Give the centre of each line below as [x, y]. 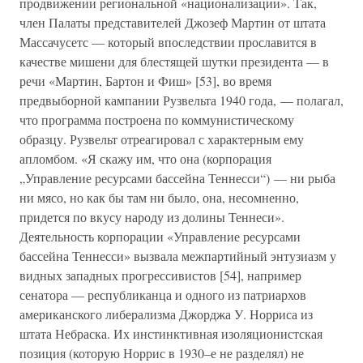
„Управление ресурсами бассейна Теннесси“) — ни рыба [177, 178]
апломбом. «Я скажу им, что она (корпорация [145, 158]
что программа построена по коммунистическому [157, 120]
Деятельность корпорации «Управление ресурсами [160, 236]
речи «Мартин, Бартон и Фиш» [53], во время [145, 81]
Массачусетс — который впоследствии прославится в [168, 42]
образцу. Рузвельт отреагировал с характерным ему [162, 139]
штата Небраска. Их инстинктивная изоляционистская [171, 333]
